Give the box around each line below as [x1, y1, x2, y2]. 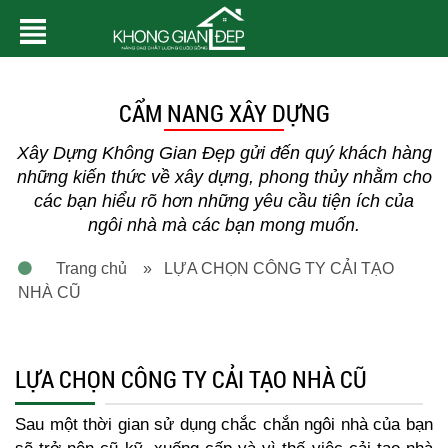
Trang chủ [56, 260, 143, 277]
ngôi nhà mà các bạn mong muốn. [88, 215, 360, 235]
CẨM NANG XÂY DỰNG [118, 97, 330, 129]
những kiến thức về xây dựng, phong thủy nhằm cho [16, 167, 432, 187]
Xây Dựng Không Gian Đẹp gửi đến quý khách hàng [16, 143, 432, 163]
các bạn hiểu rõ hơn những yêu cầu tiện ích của [34, 191, 414, 211]
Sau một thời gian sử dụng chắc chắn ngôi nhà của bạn [15, 415, 433, 434]
